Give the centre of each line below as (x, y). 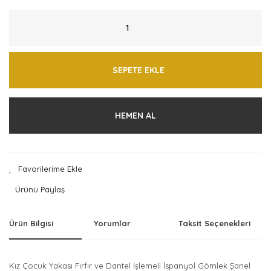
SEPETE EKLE (139, 70)
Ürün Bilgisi (31, 223)
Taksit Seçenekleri (214, 223)
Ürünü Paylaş (40, 189)
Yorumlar (112, 223)
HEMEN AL (135, 115)
